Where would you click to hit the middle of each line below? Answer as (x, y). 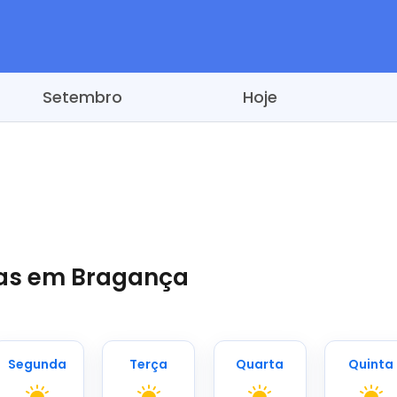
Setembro (82, 97)
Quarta (260, 364)
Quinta (371, 364)
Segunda (38, 364)
